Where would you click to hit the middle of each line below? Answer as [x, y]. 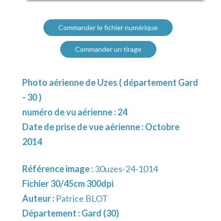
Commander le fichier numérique [108, 28]
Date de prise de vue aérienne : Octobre [101, 127]
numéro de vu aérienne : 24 [75, 112]
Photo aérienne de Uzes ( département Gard [110, 83]
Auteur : [39, 199]
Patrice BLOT [82, 199]
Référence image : [58, 169]
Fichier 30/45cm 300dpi [68, 184]
